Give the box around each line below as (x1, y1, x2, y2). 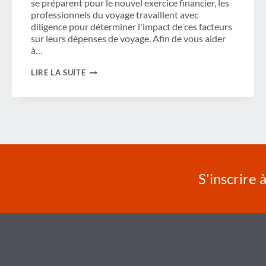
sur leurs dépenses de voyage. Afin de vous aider (31, 33, 226, 45)
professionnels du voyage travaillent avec (31, 9, 198, 21)
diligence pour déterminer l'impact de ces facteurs (31, 21, 232, 33)
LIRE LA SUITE (31, 68, 86, 78)
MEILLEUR (85, 84, 125, 94)
